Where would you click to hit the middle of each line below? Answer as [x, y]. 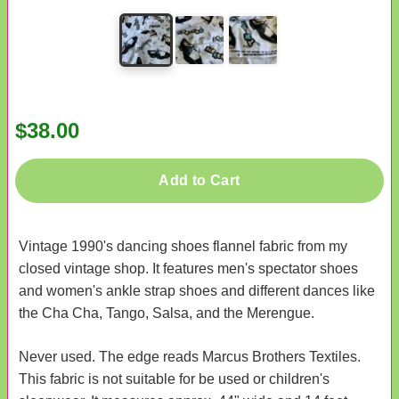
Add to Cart [199, 180]
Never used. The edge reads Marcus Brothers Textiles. [190, 356]
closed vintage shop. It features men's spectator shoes [188, 268]
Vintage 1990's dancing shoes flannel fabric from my [183, 246]
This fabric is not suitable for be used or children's [174, 379]
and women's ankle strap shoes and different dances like [197, 290]
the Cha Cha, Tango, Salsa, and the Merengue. [167, 313]
